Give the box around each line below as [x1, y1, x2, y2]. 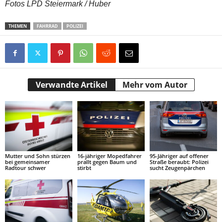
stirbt [77, 164, 91, 172]
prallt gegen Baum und [77, 158, 137, 166]
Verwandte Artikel [35, 79, 108, 90]
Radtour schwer [5, 164, 46, 172]
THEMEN [8, 22, 27, 29]
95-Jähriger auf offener [149, 152, 209, 160]
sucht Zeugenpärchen [149, 164, 205, 172]
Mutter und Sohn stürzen [5, 152, 70, 160]
